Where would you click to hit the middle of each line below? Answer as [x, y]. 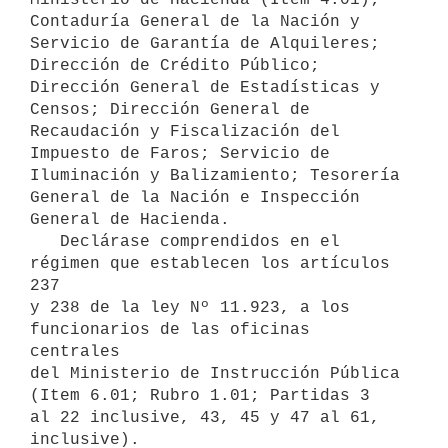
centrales [75, 351]
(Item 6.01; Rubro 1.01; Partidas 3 [200, 395]
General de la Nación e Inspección [195, 197]
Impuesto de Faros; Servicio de [180, 153]
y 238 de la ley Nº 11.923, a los [190, 307]
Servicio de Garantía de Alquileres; [205, 43]
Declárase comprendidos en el [45, 241]
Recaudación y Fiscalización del [185, 131]
